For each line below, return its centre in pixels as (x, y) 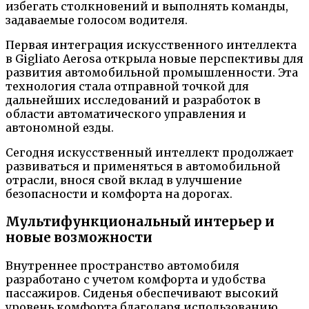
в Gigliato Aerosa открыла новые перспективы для (154, 59)
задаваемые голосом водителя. (97, 20)
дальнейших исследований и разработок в (133, 100)
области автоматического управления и (126, 114)
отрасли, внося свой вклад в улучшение (124, 180)
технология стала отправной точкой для (127, 87)
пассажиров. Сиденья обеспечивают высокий (142, 293)
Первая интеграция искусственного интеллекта (151, 45)
